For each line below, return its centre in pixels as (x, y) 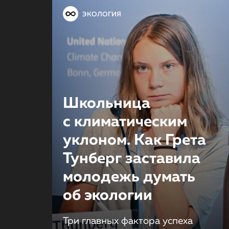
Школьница (106, 104)
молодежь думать (129, 177)
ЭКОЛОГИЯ (101, 14)
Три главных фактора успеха (128, 221)
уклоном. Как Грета (134, 141)
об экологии (107, 196)
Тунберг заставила (131, 159)
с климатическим (125, 122)
